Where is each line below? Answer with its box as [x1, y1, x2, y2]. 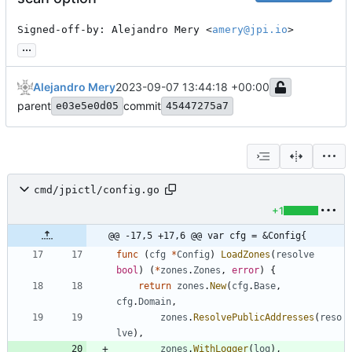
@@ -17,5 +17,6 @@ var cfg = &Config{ [108, 230, 306, 242]
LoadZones [221, 249, 270, 261]
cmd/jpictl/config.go [34, 183, 159, 196]
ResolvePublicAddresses [193, 312, 314, 324]
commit [123, 99, 161, 113]
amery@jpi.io [212, 24, 288, 36]
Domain [138, 296, 171, 308]
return [138, 280, 171, 292]
